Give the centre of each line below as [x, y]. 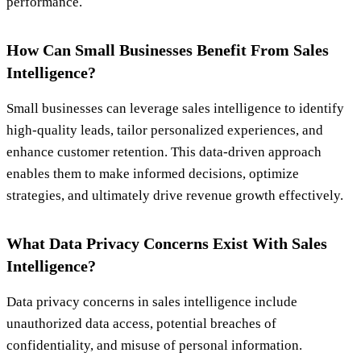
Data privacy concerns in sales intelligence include [152, 302]
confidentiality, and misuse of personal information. [154, 346]
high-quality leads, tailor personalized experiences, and [165, 131]
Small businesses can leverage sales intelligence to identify [175, 109]
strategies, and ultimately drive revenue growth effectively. [175, 196]
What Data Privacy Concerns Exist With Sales [167, 244]
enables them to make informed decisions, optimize [153, 174]
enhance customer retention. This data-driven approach [164, 152]
